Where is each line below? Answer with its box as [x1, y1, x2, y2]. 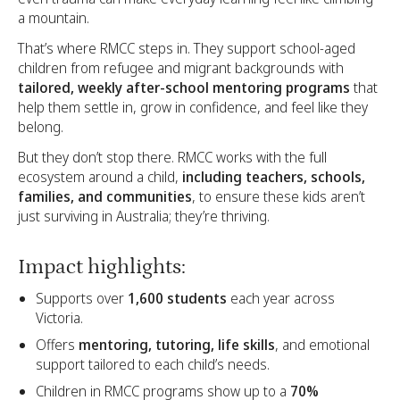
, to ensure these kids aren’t [192, 187, 365, 207]
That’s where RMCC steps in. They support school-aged [18, 38, 355, 59]
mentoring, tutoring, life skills [79, 334, 275, 354]
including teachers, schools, [182, 167, 365, 187]
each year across [227, 287, 335, 308]
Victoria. [36, 307, 83, 328]
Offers [36, 334, 79, 354]
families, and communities [18, 187, 192, 207]
